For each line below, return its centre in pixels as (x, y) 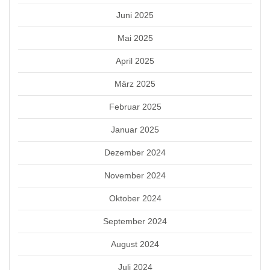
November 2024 (135, 175)
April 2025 (135, 61)
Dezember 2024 (135, 152)
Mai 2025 (135, 38)
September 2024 (135, 221)
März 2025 (135, 83)
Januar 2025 (135, 129)
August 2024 (135, 244)
